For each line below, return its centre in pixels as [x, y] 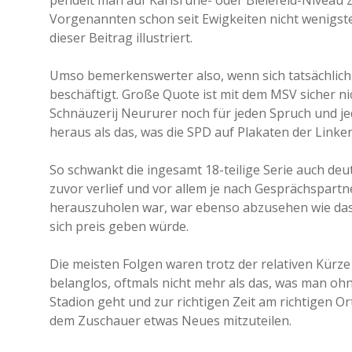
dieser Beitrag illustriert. [121, 38]
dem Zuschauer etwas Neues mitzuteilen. [170, 321]
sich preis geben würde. [119, 226]
